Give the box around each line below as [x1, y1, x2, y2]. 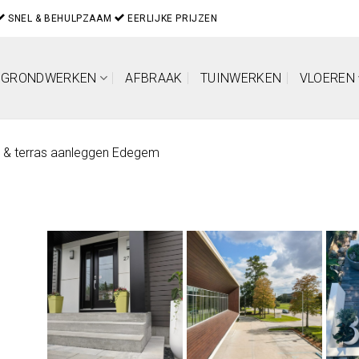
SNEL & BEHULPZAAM [5, 12, 115, 24]
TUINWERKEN [200, 70, 282, 86]
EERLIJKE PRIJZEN [124, 12, 218, 24]
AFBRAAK [125, 70, 183, 86]
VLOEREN [299, 70, 355, 86]
